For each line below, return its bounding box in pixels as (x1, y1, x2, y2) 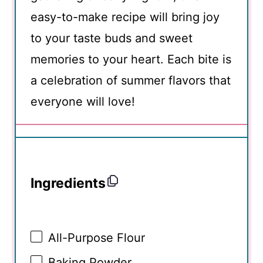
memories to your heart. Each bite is (31, 52, 231, 66)
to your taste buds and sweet (31, 31, 193, 45)
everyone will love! (31, 94, 135, 109)
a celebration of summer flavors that (31, 73, 231, 87)
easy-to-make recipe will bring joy (31, 9, 220, 24)
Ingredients (31, 175, 106, 192)
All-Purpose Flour (48, 230, 145, 245)
